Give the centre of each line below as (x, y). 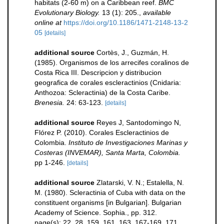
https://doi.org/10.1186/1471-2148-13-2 (126, 22)
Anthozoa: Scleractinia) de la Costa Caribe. (102, 92)
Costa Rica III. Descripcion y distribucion (98, 72)
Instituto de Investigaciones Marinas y (128, 142)
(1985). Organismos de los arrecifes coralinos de (112, 62)
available (157, 12)
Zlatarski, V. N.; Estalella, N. (140, 182)
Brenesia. (49, 102)
